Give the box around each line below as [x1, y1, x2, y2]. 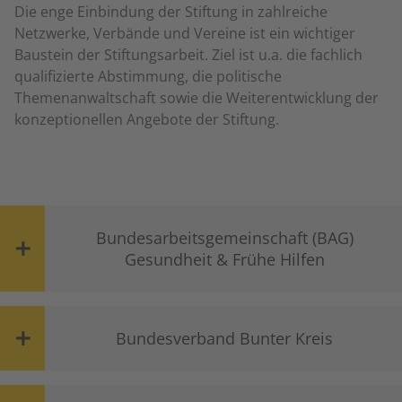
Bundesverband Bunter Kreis [116, 328, 333, 350]
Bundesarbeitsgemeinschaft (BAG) [95, 227, 354, 249]
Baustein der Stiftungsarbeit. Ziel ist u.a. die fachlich [14, 45, 363, 66]
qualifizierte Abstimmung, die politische [14, 66, 282, 87]
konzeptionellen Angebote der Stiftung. [14, 109, 279, 130]
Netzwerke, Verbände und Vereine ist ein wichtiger [14, 23, 355, 44]
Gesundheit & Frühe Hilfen [124, 249, 325, 271]
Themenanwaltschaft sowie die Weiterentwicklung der [14, 88, 379, 109]
